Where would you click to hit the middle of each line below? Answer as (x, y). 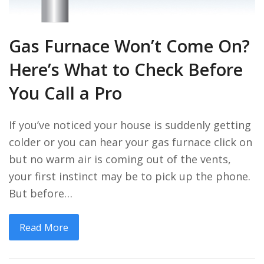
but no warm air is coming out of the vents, (120, 159)
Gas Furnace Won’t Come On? (129, 46)
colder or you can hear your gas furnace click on (131, 142)
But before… (41, 194)
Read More (44, 227)
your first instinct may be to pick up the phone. (130, 176)
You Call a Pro (65, 93)
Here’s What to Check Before (126, 70)
